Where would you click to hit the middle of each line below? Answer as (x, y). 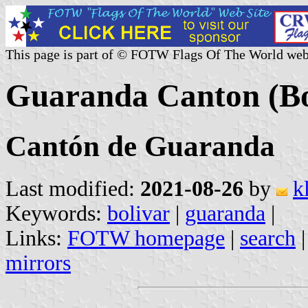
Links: (36, 238)
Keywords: (56, 213)
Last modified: (73, 188)
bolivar (139, 213)
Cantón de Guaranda (140, 146)
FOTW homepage (146, 238)
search (268, 238)
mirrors (38, 263)
